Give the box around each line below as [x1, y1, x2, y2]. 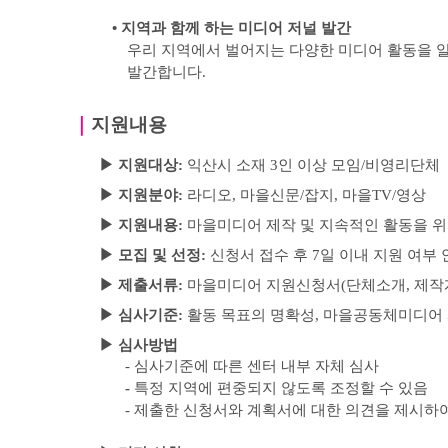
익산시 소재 [186, 157, 270, 173]
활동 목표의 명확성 [186, 307, 315, 323]
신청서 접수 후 [209, 247, 312, 263]
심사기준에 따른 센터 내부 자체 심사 [134, 358, 380, 374]
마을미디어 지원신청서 [186, 277, 341, 293]
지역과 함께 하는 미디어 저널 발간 [120, 20, 351, 36]
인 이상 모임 [277, 157, 361, 173]
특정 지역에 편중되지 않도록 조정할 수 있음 [134, 380, 429, 396]
